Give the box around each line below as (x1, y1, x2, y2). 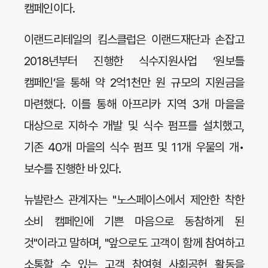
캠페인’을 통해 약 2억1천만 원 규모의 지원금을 (24, 75, 244, 90)
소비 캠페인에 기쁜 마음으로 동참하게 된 (24, 214, 244, 229)
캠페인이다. (24, 1, 80, 16)
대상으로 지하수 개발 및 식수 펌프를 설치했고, (24, 118, 244, 133)
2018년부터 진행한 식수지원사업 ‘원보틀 (24, 54, 244, 68)
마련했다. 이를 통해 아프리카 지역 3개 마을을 (24, 97, 244, 111)
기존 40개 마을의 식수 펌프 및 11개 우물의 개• (24, 140, 244, 154)
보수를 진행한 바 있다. (24, 162, 126, 176)
